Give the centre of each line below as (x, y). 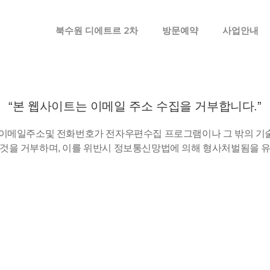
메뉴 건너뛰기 (135, 8)
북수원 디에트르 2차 (97, 30)
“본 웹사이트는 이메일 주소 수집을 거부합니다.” (135, 106)
